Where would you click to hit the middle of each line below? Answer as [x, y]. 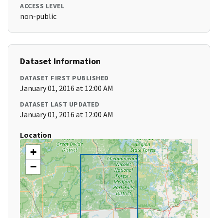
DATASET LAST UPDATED [60, 104]
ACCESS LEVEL [42, 6]
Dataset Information [60, 61]
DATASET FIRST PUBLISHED [64, 78]
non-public [38, 16]
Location [36, 135]
